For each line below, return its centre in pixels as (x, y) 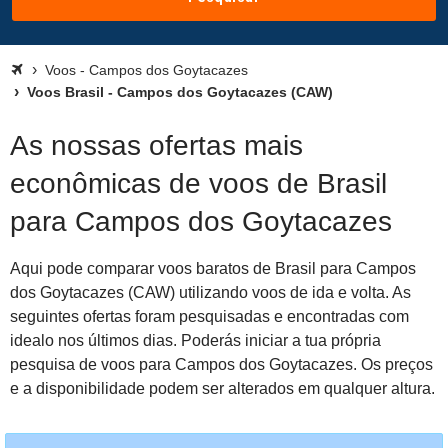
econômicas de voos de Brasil (198, 183)
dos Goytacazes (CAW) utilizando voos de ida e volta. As (210, 292)
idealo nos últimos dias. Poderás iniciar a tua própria (195, 340)
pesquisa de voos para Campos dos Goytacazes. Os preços (221, 364)
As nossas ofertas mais (156, 145)
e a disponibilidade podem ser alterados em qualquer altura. (222, 388)
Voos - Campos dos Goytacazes (146, 70)
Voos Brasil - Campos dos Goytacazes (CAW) (178, 92)
